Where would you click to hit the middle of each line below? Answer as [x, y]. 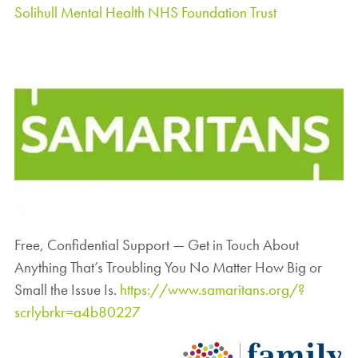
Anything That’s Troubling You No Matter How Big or [168, 267]
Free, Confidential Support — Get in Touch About [156, 245]
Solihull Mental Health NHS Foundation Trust [145, 13]
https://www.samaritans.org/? [212, 289]
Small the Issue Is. [67, 289]
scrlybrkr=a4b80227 [77, 312]
